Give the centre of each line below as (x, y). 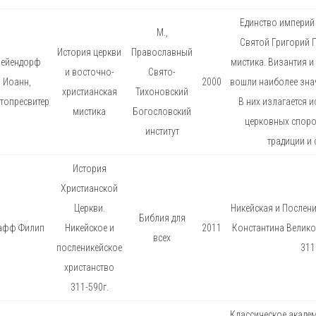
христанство (89, 267)
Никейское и (89, 227)
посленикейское (89, 247)
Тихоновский (162, 91)
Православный (162, 52)
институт (162, 131)
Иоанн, (17, 81)
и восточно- (89, 72)
